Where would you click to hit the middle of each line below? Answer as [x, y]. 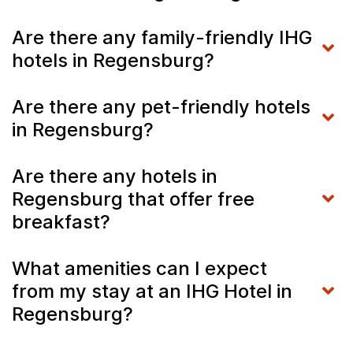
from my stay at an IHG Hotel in [152, 291]
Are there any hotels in [115, 176]
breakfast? [61, 221]
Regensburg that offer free [133, 199]
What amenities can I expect [139, 268]
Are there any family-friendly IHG [162, 37]
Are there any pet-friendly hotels [161, 106]
